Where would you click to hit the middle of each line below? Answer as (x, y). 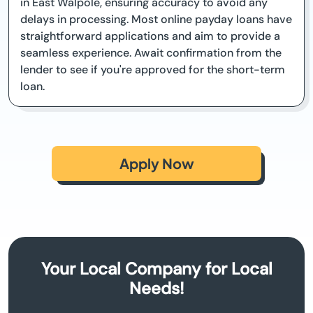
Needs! (156, 288)
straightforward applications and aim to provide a (150, 36)
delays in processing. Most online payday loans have (156, 19)
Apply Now (156, 163)
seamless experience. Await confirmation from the (151, 53)
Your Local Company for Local (156, 269)
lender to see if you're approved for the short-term (153, 70)
